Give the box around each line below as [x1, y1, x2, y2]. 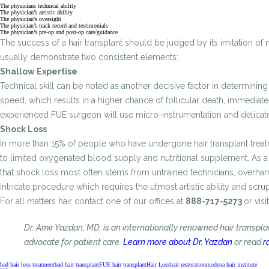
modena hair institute [206, 261, 257, 268]
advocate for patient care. [24, 237, 123, 247]
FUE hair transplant [99, 261, 147, 268]
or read [232, 237, 263, 247]
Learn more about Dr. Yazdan [123, 237, 232, 247]
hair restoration [170, 261, 206, 268]
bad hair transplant [55, 261, 99, 268]
